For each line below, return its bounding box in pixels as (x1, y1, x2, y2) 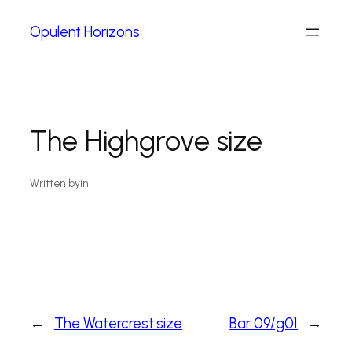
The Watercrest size (53, 313, 183, 332)
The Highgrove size (30, 123, 263, 158)
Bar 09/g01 (229, 313, 299, 332)
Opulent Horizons (30, 23, 140, 41)
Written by (30, 177, 80, 191)
